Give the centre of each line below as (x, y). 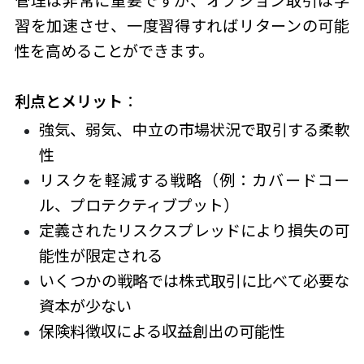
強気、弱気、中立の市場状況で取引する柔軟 (194, 130)
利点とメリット (68, 101)
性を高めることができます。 (114, 51)
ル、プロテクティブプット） (139, 205)
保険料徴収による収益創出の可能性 (162, 331)
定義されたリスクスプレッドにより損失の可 (194, 230)
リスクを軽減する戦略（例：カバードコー (194, 180)
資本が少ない (85, 306)
